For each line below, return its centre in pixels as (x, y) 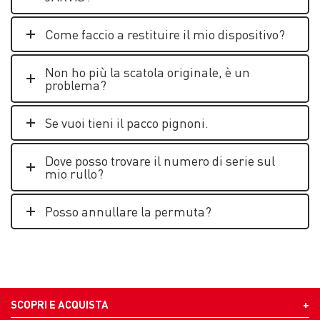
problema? (76, 85)
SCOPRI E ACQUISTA (60, 304)
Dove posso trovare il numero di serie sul (160, 160)
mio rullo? (74, 173)
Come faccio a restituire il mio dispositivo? (165, 34)
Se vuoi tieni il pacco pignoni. (127, 122)
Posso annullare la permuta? (128, 211)
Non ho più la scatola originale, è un (147, 72)
